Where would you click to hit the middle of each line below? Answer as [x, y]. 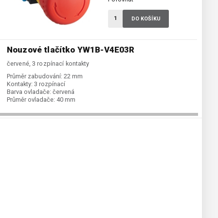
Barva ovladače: [29, 92]
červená [64, 92]
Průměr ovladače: [31, 100]
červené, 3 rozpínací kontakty [48, 64]
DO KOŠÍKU [146, 19]
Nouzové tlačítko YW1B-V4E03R [71, 50]
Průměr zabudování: [35, 76]
